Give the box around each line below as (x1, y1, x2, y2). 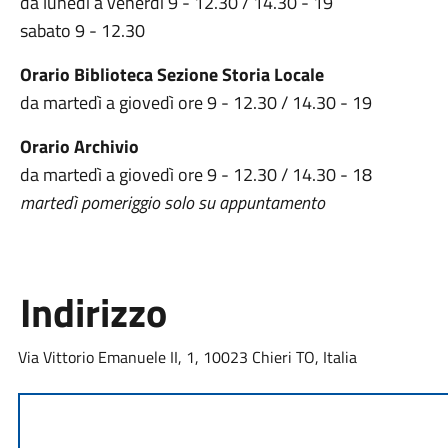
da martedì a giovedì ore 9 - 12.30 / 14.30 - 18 (19, 161, 372, 188)
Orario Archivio (19, 133, 139, 160)
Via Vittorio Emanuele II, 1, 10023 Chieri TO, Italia (17, 345, 357, 369)
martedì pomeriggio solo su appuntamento (19, 189, 325, 216)
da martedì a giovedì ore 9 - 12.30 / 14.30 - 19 (19, 89, 372, 116)
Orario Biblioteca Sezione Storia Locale (19, 61, 324, 88)
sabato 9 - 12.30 (19, 17, 145, 44)
